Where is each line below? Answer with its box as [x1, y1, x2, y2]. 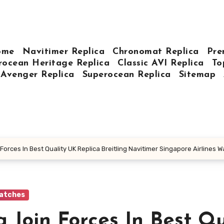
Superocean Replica [82, 69, 171, 79]
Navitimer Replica [22, 46, 105, 56]
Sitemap [178, 69, 215, 79]
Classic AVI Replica [117, 58, 204, 68]
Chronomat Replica [112, 46, 199, 56]
